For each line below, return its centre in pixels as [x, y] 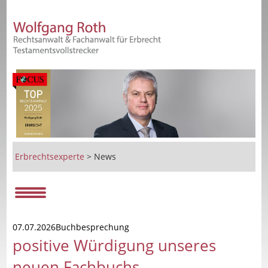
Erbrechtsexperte [50, 156]
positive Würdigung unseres [115, 245]
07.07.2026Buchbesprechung [71, 227]
